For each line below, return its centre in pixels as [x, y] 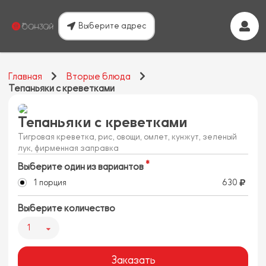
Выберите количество [66, 208]
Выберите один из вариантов [81, 167]
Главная [25, 77]
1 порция [50, 183]
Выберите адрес [113, 26]
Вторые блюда [98, 77]
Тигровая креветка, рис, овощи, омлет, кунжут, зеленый [127, 137]
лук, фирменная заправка [68, 148]
